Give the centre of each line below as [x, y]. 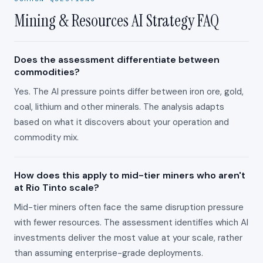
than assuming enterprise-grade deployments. [109, 253]
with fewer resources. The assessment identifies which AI [131, 222]
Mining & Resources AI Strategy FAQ [117, 21]
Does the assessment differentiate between [117, 60]
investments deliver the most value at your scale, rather [128, 238]
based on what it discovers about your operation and [122, 122]
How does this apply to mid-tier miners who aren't [130, 175]
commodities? [47, 72]
